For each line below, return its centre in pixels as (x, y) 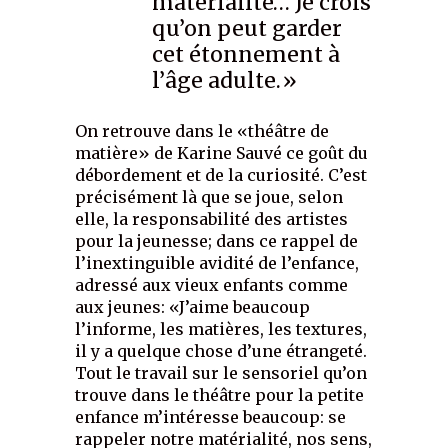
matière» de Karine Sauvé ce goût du (222, 153)
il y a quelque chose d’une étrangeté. (221, 351)
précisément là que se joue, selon (209, 197)
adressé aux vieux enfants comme (212, 285)
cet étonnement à (246, 55)
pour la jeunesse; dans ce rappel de (217, 241)
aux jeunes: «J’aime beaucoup (193, 307)
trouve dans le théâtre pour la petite (220, 395)
